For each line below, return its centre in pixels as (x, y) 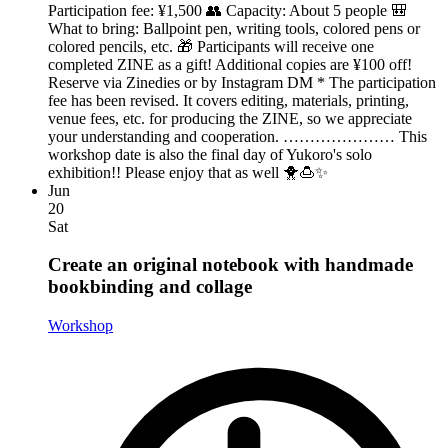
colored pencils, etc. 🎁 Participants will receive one (211, 46)
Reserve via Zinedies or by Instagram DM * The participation (242, 82)
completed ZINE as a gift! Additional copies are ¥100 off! (230, 64)
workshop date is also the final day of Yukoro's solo (210, 154)
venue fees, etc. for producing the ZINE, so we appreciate (230, 118)
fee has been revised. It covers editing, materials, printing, (228, 100)
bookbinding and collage (150, 287)
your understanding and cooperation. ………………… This (237, 136)
